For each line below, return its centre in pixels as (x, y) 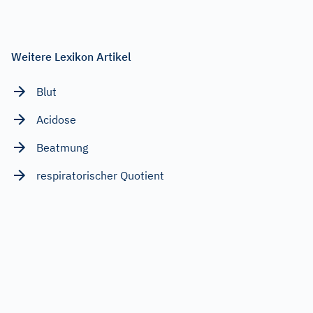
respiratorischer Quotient (100, 176)
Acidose (56, 120)
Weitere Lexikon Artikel (71, 57)
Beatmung (62, 148)
